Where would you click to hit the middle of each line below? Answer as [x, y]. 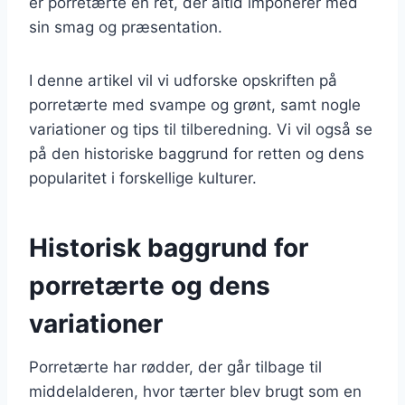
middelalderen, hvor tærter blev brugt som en [195, 391]
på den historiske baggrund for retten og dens [197, 153]
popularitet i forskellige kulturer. [143, 178]
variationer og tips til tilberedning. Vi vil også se [201, 129]
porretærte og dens [150, 285]
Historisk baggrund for [169, 247]
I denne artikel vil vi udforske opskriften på [183, 80]
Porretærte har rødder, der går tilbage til [175, 367]
